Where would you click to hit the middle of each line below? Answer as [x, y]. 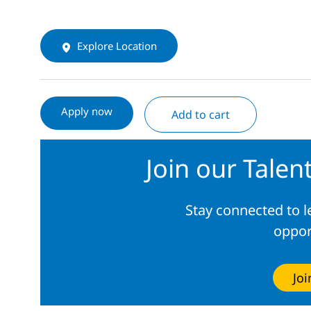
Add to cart [201, 115]
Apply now [87, 111]
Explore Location [117, 46]
